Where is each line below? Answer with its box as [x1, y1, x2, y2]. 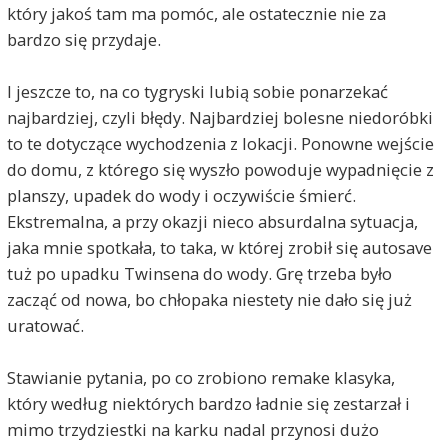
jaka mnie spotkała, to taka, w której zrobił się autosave [6, 235, 432, 259]
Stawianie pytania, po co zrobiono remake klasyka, [6, 365, 395, 389]
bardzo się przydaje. [6, 27, 161, 51]
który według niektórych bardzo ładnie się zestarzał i [6, 391, 410, 415]
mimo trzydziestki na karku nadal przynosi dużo [6, 417, 379, 441]
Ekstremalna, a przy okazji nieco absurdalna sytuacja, [6, 209, 418, 233]
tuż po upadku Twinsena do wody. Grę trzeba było [6, 261, 392, 285]
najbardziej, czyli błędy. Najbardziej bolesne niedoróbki [6, 105, 433, 129]
